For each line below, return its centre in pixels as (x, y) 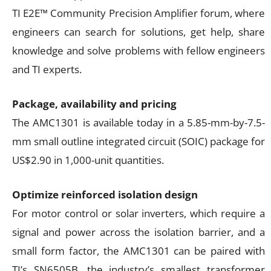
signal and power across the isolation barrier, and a (139, 232)
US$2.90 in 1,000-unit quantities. (88, 160)
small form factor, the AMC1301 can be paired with (139, 250)
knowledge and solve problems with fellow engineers (139, 50)
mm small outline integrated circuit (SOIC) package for (139, 141)
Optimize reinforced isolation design (105, 194)
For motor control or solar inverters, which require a (139, 213)
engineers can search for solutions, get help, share (139, 31)
